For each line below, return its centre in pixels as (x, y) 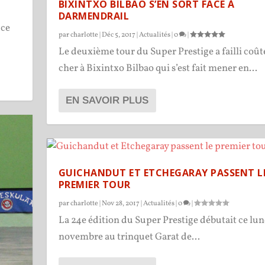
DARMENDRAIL (94, 16)
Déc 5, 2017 (118, 35)
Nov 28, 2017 (120, 203)
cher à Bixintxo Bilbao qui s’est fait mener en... (158, 68)
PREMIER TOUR (94, 184)
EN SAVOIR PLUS (107, 100)
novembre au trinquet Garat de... (129, 237)
